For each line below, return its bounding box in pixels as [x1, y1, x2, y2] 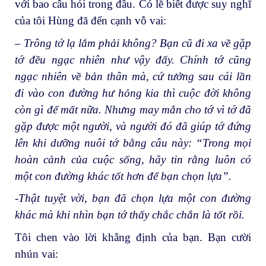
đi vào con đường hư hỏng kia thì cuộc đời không [15, 86, 251, 99]
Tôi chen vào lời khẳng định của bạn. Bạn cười [15, 231, 251, 244]
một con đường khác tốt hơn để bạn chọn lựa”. [15, 169, 232, 182]
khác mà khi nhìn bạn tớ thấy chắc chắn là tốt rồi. [15, 208, 245, 221]
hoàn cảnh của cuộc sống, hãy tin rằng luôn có [15, 153, 251, 166]
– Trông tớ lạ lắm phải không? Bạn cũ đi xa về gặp [15, 36, 251, 49]
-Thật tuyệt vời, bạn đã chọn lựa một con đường [15, 192, 251, 205]
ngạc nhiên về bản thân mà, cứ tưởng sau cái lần [15, 69, 251, 83]
